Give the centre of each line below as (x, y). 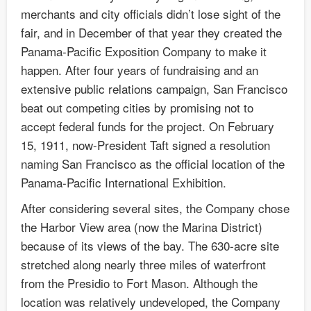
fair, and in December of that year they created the (151, 33)
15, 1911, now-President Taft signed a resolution (145, 145)
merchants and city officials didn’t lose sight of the (151, 14)
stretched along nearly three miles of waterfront (143, 264)
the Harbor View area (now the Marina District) (142, 227)
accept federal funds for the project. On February (148, 126)
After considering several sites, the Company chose (155, 208)
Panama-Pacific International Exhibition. (124, 183)
